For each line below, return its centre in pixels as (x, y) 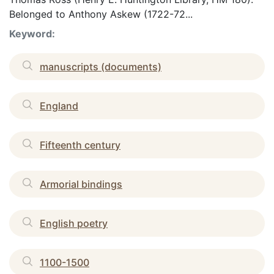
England (59, 106)
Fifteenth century (80, 145)
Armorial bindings (81, 184)
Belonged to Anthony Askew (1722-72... (101, 14)
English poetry (74, 223)
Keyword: (32, 33)
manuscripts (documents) (101, 66)
